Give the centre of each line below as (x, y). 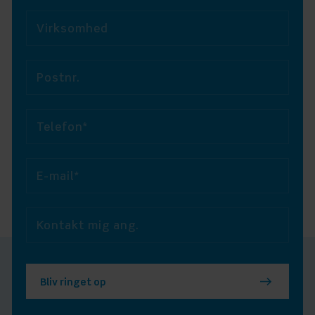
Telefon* (62, 128)
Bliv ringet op (73, 282)
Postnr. (58, 79)
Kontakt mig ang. (88, 227)
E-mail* (58, 178)
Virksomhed (72, 30)
